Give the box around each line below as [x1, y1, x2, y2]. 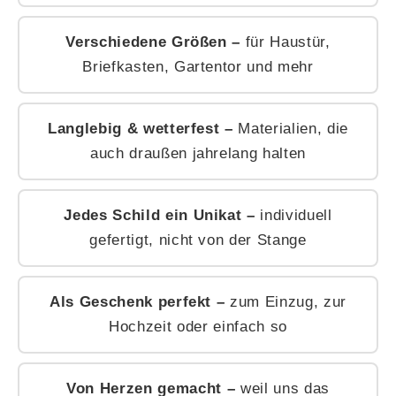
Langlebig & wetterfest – [47, 120, 233, 138]
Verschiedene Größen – [65, 34, 241, 51]
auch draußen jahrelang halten [89, 145, 307, 163]
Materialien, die [232, 120, 349, 138]
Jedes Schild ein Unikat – [64, 207, 255, 225]
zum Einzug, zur [225, 293, 347, 311]
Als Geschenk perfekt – [49, 293, 225, 311]
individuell [255, 207, 332, 225]
